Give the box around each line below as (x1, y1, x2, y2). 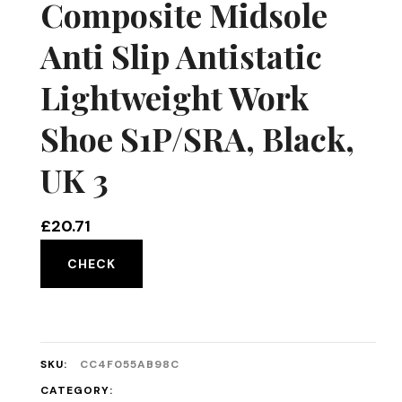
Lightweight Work (39, 75, 309, 118)
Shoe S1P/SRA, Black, (39, 117, 354, 160)
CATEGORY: (39, 383, 113, 398)
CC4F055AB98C (79, 357, 179, 371)
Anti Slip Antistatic (39, 34, 322, 77)
